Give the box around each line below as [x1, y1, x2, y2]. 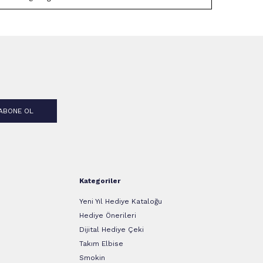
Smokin [79, 253, 105, 262]
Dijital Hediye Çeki [79, 225, 144, 234]
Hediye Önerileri [79, 211, 136, 220]
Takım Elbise [79, 239, 123, 248]
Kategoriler [79, 176, 120, 185]
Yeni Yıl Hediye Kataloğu [79, 197, 162, 205]
